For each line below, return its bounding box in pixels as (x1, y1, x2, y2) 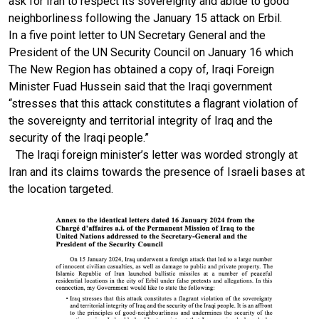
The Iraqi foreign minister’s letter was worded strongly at (9, 147, 298, 162)
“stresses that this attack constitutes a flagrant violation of (9, 96, 298, 110)
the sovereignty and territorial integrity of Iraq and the (9, 113, 273, 127)
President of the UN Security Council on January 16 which (9, 45, 293, 59)
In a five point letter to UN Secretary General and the (9, 28, 266, 42)
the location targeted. (9, 182, 116, 196)
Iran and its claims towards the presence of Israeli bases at (9, 164, 305, 179)
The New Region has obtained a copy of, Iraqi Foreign (9, 62, 274, 76)
